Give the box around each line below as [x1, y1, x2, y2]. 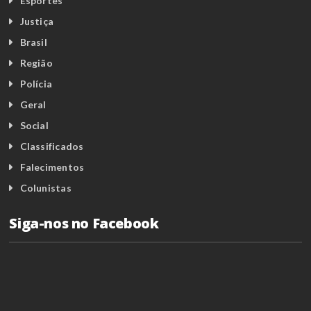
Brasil [19, 36, 47, 49]
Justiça [19, 15, 54, 28]
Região [19, 57, 53, 69]
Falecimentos [19, 161, 85, 174]
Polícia [19, 78, 53, 90]
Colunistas [19, 182, 72, 194]
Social [19, 119, 49, 132]
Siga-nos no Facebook [9, 214, 159, 233]
